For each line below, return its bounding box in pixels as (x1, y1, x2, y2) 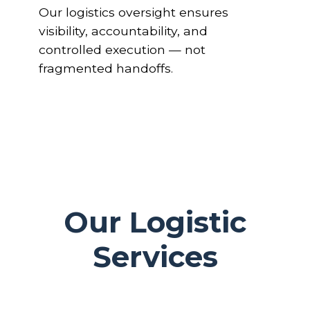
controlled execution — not (39, 42, 206, 57)
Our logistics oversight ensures (39, 5, 228, 19)
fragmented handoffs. (39, 61, 173, 75)
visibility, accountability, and (39, 24, 208, 38)
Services (92, 239, 218, 275)
